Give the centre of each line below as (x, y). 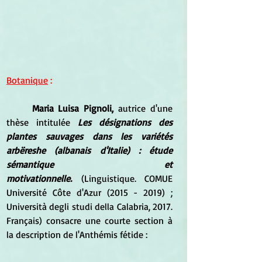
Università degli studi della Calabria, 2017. (89, 206)
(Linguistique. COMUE (122, 178)
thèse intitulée (42, 122)
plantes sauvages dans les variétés (89, 136)
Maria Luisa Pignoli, (73, 108)
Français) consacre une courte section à (89, 220)
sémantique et (89, 164)
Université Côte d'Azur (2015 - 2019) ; (89, 192)
